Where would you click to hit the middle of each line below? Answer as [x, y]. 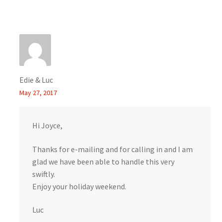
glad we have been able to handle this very [103, 161]
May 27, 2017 [38, 93]
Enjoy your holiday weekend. [79, 186]
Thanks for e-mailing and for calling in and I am [112, 149]
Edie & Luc [36, 80]
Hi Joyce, [47, 126]
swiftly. [43, 174]
